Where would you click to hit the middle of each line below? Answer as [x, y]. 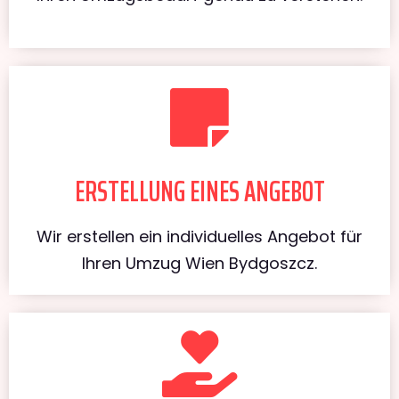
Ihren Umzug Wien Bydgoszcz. [199, 263]
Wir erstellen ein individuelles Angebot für [199, 236]
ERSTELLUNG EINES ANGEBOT [199, 191]
